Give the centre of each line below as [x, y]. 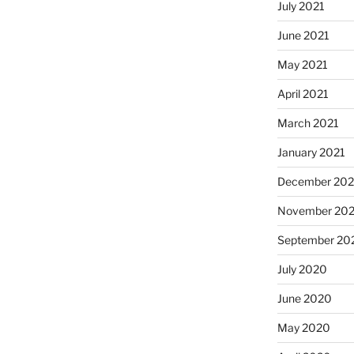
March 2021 [308, 123]
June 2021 [303, 36]
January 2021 [311, 153]
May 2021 [302, 65]
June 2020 [304, 299]
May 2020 [303, 328]
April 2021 [303, 94]
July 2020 [302, 269]
